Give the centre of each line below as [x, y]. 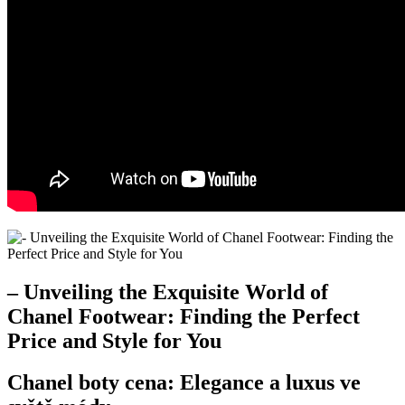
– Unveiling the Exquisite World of [168, 292]
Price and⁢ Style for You [114, 340]
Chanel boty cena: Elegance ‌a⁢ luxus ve [184, 383]
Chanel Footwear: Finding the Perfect [184, 316]
